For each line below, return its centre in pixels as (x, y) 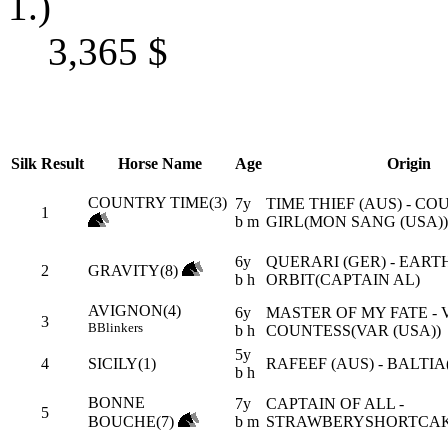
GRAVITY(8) (133, 270)
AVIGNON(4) (134, 310)
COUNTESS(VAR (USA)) (353, 330)
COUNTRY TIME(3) (157, 202)
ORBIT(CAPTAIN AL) (343, 279)
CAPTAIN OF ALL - (335, 403)
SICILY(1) (122, 363)
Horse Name (159, 163)
